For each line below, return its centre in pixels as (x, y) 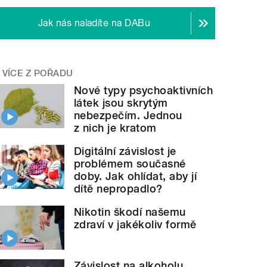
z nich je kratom (115, 128)
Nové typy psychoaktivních (144, 90)
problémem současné (130, 163)
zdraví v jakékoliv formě (135, 224)
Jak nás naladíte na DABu (94, 23)
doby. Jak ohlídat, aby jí (136, 176)
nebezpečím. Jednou (128, 115)
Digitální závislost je (125, 151)
